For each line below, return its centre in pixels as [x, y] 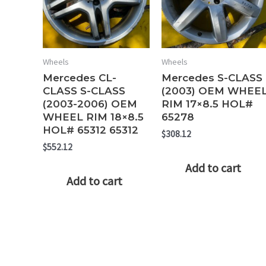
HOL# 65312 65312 [91, 130]
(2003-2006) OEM [90, 104]
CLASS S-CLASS [84, 91]
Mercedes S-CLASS [212, 77]
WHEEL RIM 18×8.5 [93, 117]
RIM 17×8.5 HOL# [207, 104]
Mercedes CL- [80, 77]
